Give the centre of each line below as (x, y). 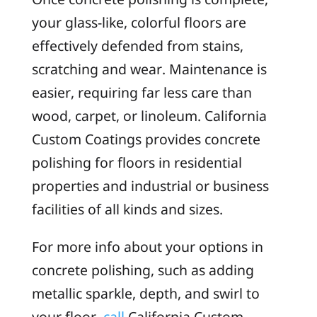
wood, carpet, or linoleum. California (149, 116)
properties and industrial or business (150, 186)
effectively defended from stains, (137, 46)
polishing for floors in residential (137, 163)
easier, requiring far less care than (142, 93)
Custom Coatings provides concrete (146, 139)
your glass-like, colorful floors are (139, 23)
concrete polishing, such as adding (143, 270)
